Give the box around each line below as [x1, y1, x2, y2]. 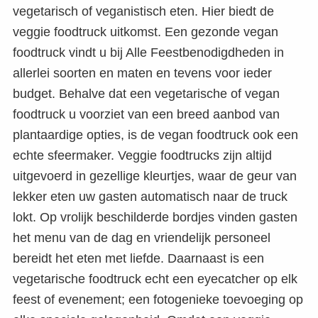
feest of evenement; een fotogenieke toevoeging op [13, 292, 303, 307]
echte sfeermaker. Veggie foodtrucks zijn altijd [13, 148, 272, 163]
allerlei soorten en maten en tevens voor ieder [13, 65, 272, 80]
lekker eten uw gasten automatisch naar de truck [13, 189, 287, 204]
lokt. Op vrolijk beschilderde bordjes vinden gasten [13, 209, 297, 224]
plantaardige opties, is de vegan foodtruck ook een [13, 127, 298, 142]
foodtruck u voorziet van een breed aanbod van [13, 106, 280, 121]
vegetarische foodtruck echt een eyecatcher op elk [13, 271, 297, 286]
